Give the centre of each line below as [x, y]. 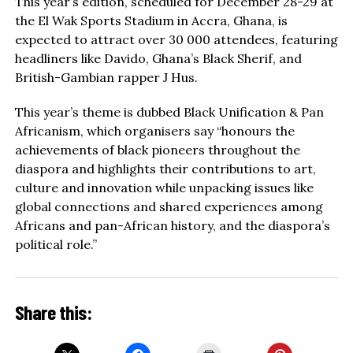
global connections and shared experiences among [169, 206]
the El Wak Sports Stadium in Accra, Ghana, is [151, 20]
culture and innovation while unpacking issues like [164, 187]
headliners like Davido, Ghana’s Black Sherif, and [158, 58]
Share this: [53, 312]
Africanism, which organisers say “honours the [154, 130]
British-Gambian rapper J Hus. [106, 77]
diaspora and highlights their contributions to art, [165, 168]
